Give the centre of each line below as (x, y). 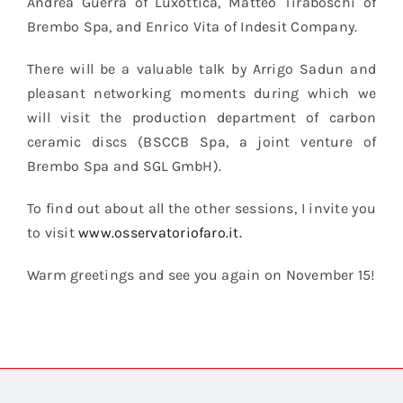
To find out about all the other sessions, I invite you (201, 208)
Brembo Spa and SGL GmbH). (124, 166)
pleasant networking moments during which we (201, 93)
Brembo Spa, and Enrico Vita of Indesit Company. (192, 26)
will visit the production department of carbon (201, 117)
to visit (53, 232)
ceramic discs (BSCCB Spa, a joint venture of (201, 141)
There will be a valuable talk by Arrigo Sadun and (201, 68)
